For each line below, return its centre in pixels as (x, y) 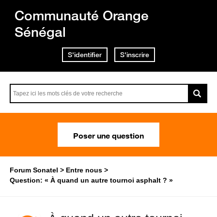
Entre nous (84, 170)
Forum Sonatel (34, 170)
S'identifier (85, 55)
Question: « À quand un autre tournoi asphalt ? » (91, 180)
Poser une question (108, 135)
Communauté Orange (82, 15)
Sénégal (40, 32)
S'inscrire (135, 55)
